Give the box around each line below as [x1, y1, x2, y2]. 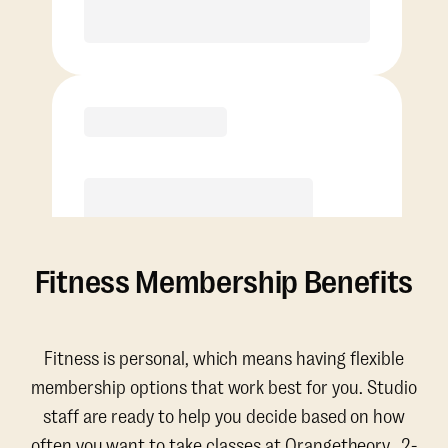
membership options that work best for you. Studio [31, 377, 417, 400]
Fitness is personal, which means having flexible [44, 348, 404, 371]
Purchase [188, 131, 260, 152]
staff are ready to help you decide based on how [42, 406, 406, 429]
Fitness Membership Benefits [34, 264, 414, 302]
